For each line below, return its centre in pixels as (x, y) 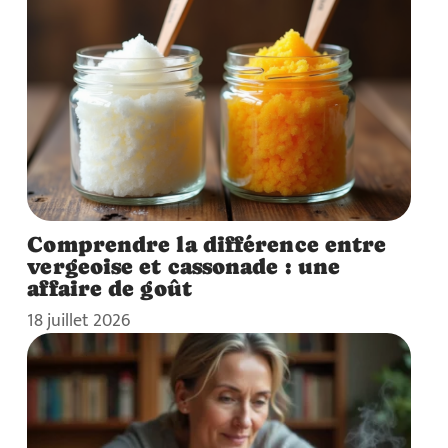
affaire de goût (109, 287)
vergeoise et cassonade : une (184, 265)
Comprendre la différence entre (207, 243)
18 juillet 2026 (79, 320)
